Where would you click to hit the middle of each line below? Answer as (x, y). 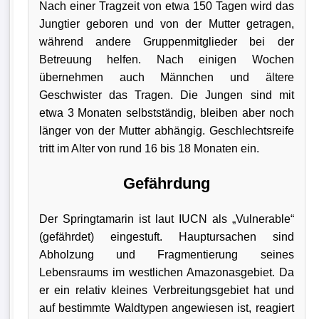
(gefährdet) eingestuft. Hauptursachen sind (166, 236)
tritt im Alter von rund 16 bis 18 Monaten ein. (149, 148)
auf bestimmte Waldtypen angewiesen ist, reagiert (166, 308)
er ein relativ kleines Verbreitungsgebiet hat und (166, 290)
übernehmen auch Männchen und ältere (166, 77)
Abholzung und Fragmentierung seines (166, 254)
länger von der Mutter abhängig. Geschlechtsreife (166, 130)
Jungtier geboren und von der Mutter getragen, (166, 23)
